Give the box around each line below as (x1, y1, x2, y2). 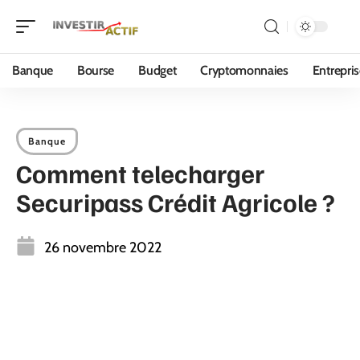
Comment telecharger (16, 157, 265, 189)
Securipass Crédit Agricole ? (16, 186, 335, 218)
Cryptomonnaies (200, 63, 288, 78)
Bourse (77, 63, 115, 78)
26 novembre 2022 (44, 239, 162, 256)
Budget (138, 63, 177, 78)
